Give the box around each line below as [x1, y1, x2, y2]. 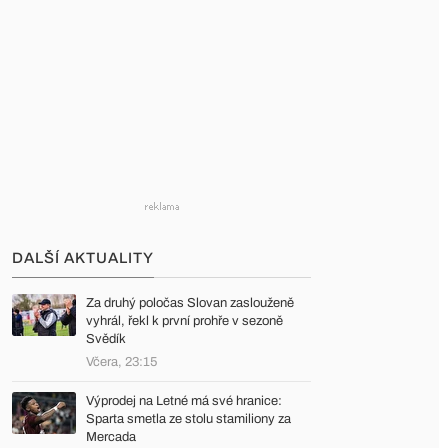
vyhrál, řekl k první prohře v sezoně [86, 314, 283, 328]
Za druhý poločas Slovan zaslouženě [86, 296, 294, 310]
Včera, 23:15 [86, 355, 157, 369]
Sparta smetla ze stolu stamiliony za [86, 412, 291, 426]
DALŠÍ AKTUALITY [12, 250, 154, 266]
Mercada [86, 430, 136, 444]
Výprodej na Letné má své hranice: [86, 394, 282, 408]
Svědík [86, 332, 126, 346]
